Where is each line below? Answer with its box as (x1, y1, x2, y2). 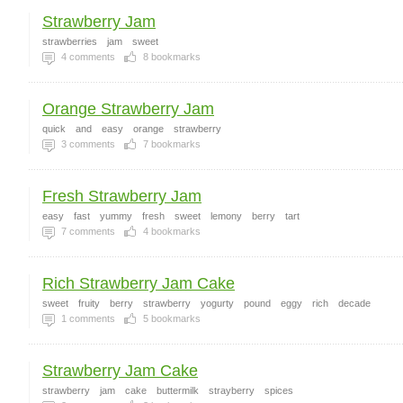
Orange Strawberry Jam (42, 100, 214, 118)
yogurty (201, 298, 234, 309)
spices (264, 385, 293, 396)
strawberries (42, 36, 97, 47)
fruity (78, 298, 100, 309)
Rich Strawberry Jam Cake (42, 274, 235, 292)
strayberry (209, 385, 255, 396)
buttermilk (157, 385, 199, 396)
